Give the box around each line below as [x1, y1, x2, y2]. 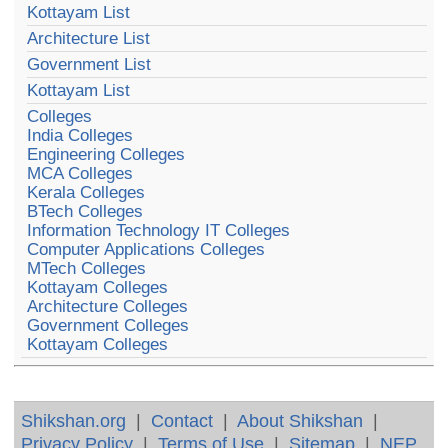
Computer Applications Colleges [27, 240, 266, 260]
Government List [27, 55, 152, 75]
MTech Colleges [27, 259, 147, 279]
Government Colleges [27, 316, 190, 336]
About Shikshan [237, 409, 364, 431]
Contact [151, 409, 214, 431]
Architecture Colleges [27, 297, 189, 317]
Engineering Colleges [27, 145, 186, 165]
